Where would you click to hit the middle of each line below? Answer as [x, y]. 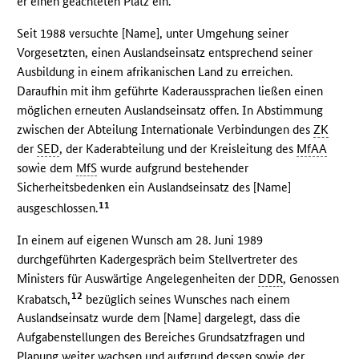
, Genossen [311, 278]
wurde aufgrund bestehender [173, 167]
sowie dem [47, 167]
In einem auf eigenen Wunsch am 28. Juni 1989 [140, 240]
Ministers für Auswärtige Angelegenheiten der [138, 278]
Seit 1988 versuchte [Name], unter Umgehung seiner [153, 33]
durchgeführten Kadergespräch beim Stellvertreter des [157, 259]
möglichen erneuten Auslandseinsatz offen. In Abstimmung [170, 110]
